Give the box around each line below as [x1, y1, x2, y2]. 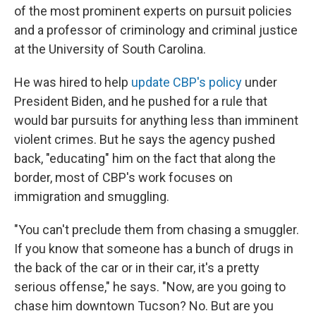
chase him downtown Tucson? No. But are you [14, 298, 274, 313]
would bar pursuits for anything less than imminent [14, 113, 298, 128]
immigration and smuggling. [14, 189, 169, 204]
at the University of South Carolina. [14, 42, 206, 56]
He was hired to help [14, 75, 131, 90]
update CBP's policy [131, 75, 242, 90]
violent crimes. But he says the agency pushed [14, 132, 275, 147]
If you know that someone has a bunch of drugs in [14, 241, 293, 256]
